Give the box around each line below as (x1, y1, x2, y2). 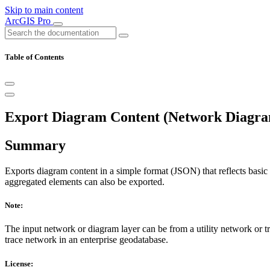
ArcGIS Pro (5, 16, 53, 26)
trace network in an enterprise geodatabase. (5, 234, 168, 245)
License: (5, 259, 33, 268)
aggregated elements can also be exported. (5, 177, 165, 187)
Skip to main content (5, 5, 83, 15)
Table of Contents (5, 52, 64, 62)
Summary (5, 137, 66, 154)
